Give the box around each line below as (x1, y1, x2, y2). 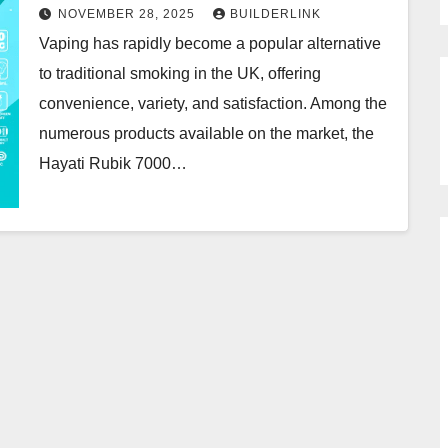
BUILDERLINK (230, 7, 321, 21)
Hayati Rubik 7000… (39, 155, 187, 172)
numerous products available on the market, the (39, 125, 374, 142)
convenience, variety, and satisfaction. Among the (39, 95, 387, 112)
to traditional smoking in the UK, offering (39, 65, 321, 82)
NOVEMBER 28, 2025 (58, 7, 199, 21)
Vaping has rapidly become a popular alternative (39, 35, 381, 52)
